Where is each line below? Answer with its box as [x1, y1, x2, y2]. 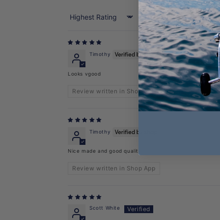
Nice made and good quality [68, 147, 142, 154]
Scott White [89, 204, 120, 211]
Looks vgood [68, 70, 101, 77]
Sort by [67, 17, 87, 23]
